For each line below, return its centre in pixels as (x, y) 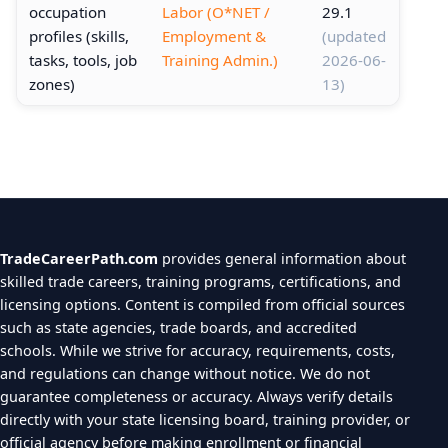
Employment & (214, 35)
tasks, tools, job (83, 59)
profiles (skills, (79, 35)
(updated (354, 35)
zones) (52, 83)
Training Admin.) (220, 59)
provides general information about (282, 258)
